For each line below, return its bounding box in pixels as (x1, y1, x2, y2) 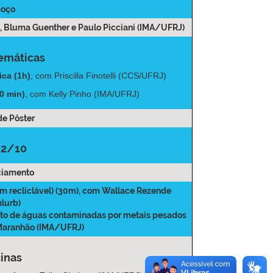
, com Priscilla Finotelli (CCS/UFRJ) (30, 71, 167, 81)
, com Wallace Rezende (79, 186, 172, 196)
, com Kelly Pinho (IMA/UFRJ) (24, 89, 140, 99)
